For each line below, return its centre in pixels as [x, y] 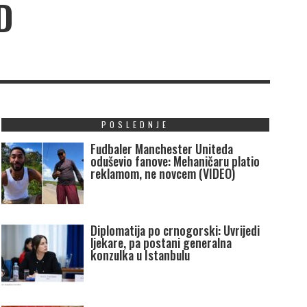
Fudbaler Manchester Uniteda [161, 149]
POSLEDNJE [136, 125]
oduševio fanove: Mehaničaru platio [175, 161]
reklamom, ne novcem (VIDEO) [162, 174]
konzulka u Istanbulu [140, 255]
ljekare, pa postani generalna [161, 243]
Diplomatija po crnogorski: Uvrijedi [175, 231]
